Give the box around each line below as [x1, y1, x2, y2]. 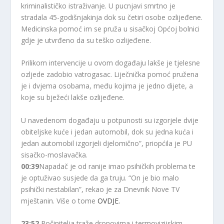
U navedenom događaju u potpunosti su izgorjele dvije [21, 115, 199, 125]
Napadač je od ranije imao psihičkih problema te [39, 161, 196, 171]
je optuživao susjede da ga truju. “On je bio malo [21, 172, 179, 182]
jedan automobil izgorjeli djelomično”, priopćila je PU [21, 138, 192, 148]
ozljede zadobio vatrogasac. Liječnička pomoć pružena [21, 69, 199, 79]
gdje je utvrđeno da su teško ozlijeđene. [21, 35, 151, 45]
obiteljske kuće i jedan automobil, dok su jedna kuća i [21, 126, 194, 136]
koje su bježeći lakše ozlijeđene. [21, 92, 125, 102]
